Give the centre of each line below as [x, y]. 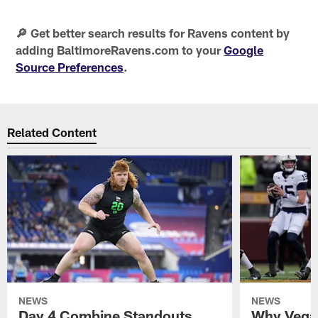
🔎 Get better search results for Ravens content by [153, 33]
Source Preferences [70, 67]
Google [244, 50]
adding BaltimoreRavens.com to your [120, 50]
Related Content [52, 132]
